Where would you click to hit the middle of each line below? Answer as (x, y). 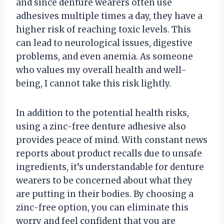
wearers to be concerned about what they (104, 180)
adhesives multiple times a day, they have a (109, 16)
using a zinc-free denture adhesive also (101, 126)
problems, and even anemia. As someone (104, 56)
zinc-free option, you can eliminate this (102, 207)
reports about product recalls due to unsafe (109, 153)
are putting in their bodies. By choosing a (105, 194)
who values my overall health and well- (101, 70)
